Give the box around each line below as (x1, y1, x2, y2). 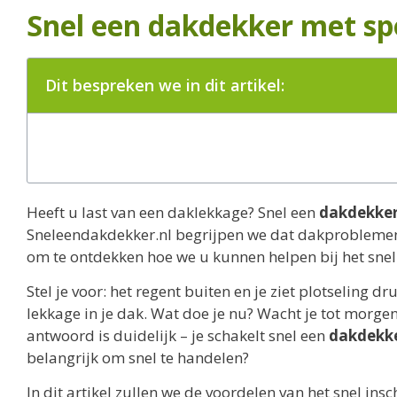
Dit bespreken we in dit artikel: (45, 74, 284, 96)
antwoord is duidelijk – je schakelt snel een (27, 325, 329, 346)
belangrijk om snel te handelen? (27, 347, 249, 369)
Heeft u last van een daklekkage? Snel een (27, 201, 319, 222)
